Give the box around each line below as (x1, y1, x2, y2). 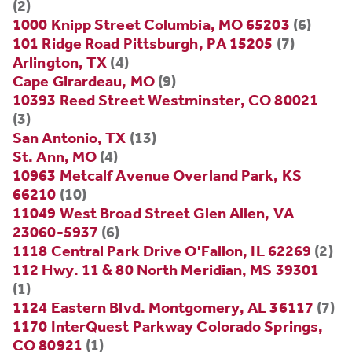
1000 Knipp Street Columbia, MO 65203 (13, 15, 290, 35)
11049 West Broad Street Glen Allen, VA (13, 203, 294, 223)
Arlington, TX (13, 53, 108, 72)
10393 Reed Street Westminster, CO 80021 (13, 90, 318, 110)
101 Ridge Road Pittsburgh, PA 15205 (13, 34, 273, 53)
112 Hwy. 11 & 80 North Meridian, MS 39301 (13, 260, 320, 280)
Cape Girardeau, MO (13, 71, 155, 91)
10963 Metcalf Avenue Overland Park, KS (13, 166, 302, 185)
